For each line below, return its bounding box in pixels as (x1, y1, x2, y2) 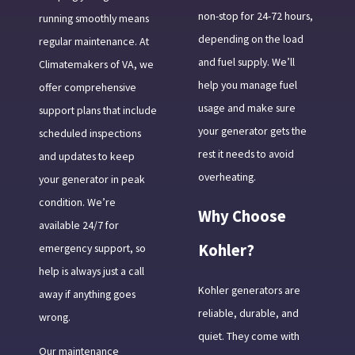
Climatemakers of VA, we (38, 57, 154, 72)
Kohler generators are (197, 282, 300, 297)
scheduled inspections (38, 126, 141, 141)
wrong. (38, 310, 71, 325)
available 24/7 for (38, 218, 119, 233)
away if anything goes (38, 287, 136, 302)
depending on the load (197, 32, 303, 47)
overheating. (197, 170, 256, 185)
